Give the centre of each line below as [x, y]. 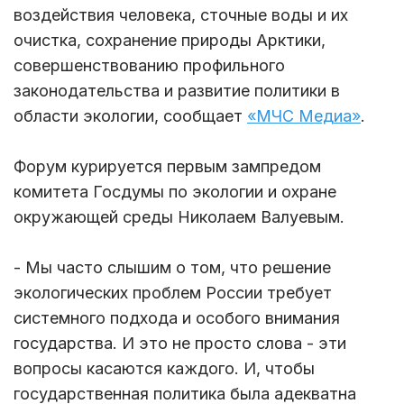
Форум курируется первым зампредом [167, 166]
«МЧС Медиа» [304, 115]
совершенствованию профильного [149, 65]
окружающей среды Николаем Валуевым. [179, 216]
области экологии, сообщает [130, 115]
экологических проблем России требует [173, 292]
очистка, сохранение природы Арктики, [170, 40]
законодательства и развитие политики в [177, 90]
